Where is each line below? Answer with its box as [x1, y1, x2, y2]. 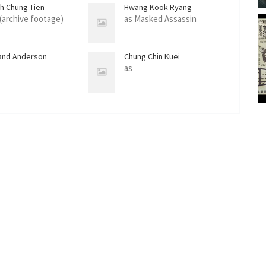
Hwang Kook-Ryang [124, 1, 192, 12]
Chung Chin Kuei [124, 50, 180, 62]
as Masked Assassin [124, 12, 197, 24]
